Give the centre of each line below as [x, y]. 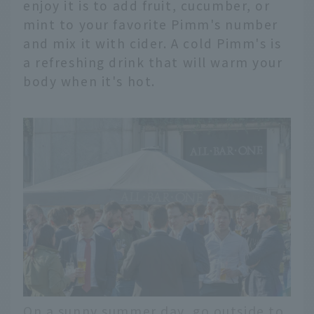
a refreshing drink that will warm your [153, 62]
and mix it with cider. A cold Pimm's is [152, 43]
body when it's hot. [89, 81]
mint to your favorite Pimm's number [151, 24]
